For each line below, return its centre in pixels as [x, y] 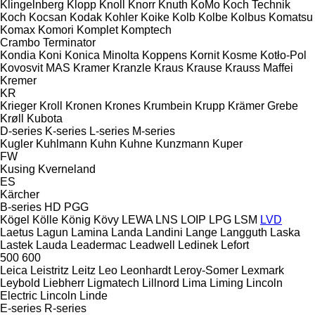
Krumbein [168, 105]
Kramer [91, 67]
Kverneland [67, 169]
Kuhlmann [62, 143]
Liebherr [64, 283]
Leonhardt [146, 270]
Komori [56, 30]
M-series [154, 131]
